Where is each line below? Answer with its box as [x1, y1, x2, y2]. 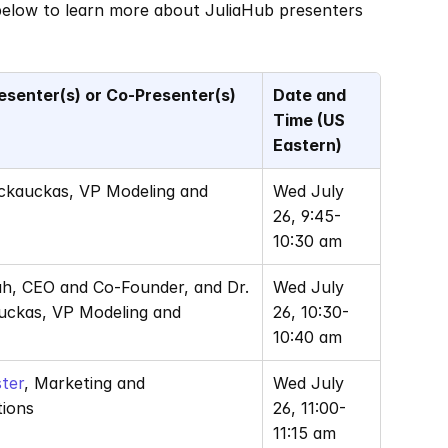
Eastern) [273, 135, 342, 155]
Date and [273, 85, 346, 105]
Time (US [273, 110, 345, 130]
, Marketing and [24, 373, 145, 393]
